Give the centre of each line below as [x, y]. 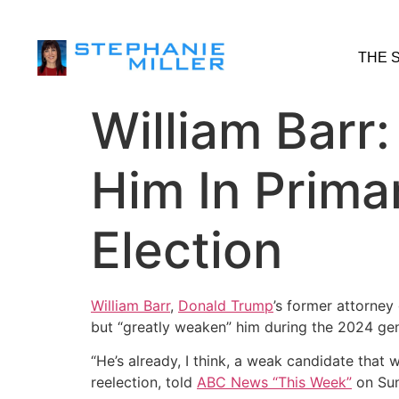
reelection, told [144, 383]
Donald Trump [226, 305]
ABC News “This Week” [274, 383]
